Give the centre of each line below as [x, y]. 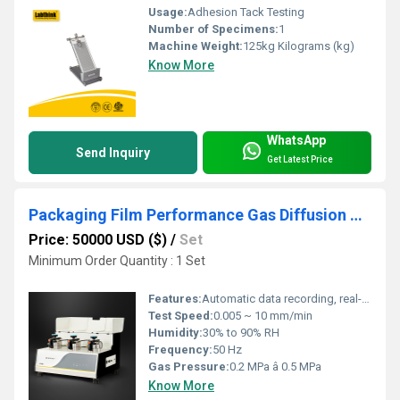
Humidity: [175, 332]
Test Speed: [181, 315]
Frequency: [180, 349]
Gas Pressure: [189, 366]
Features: [175, 298]
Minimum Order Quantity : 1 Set [117, 260]
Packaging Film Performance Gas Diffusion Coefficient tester [356, 214]
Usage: [168, 12]
